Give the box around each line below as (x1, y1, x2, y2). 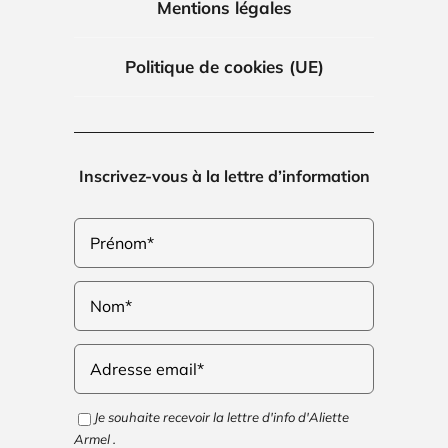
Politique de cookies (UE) (124, 56, 324, 78)
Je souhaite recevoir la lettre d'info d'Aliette (93, 409, 349, 426)
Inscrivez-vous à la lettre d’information (78, 166, 370, 187)
